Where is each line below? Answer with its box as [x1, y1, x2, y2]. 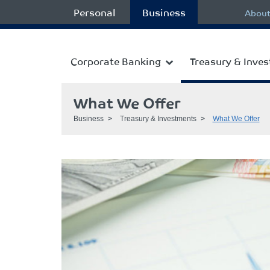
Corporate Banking [70, 52, 161, 69]
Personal [73, 4, 116, 20]
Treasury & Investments [119, 115, 196, 123]
